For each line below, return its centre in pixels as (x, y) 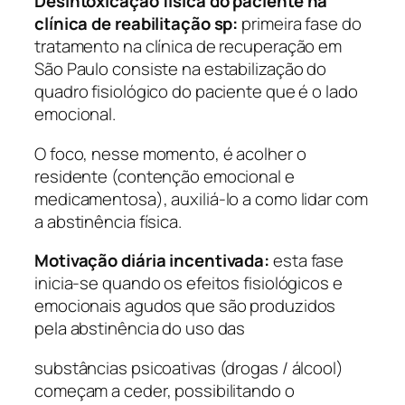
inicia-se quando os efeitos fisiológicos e (188, 283)
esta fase (307, 261)
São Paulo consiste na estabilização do (181, 69)
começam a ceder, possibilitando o (165, 390)
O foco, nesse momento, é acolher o (170, 153)
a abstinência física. (108, 221)
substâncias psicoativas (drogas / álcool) (189, 367)
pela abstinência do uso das (140, 329)
